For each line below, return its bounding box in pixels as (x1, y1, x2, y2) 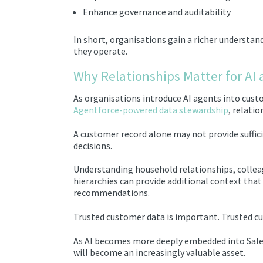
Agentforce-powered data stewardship (73, 103, 228, 116)
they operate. (73, 45, 127, 57)
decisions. (73, 139, 112, 151)
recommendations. (73, 187, 150, 199)
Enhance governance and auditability (83, 5, 231, 18)
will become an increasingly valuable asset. (73, 247, 245, 259)
